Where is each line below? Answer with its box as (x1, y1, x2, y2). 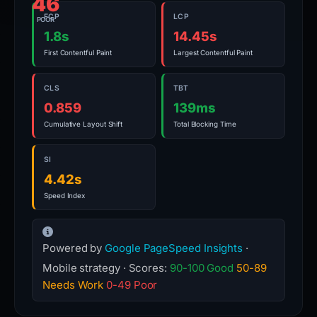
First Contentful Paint (44, 48, 113, 57)
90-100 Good (169, 261, 234, 275)
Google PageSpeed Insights (105, 241, 243, 255)
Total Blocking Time (173, 120, 236, 128)
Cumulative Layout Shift (44, 120, 123, 128)
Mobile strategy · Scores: (42, 261, 170, 275)
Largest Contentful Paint (173, 48, 253, 57)
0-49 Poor (106, 278, 158, 292)
